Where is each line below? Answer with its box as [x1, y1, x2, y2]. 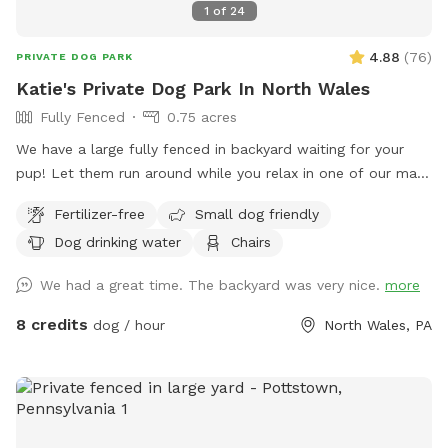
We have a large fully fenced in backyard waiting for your [16, 141, 404, 158]
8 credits [16, 315, 88, 335]
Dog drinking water [54, 233, 181, 250]
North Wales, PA [324, 317, 432, 334]
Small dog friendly [195, 205, 319, 222]
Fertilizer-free [54, 205, 145, 222]
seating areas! [16, 189, 109, 206]
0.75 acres [167, 109, 237, 126]
